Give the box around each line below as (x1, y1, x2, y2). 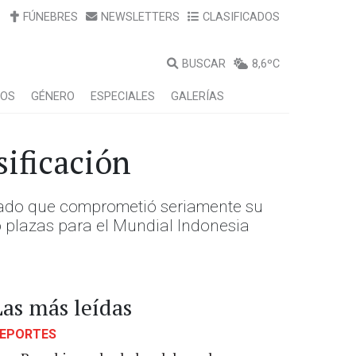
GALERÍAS (171, 90, 224, 103)
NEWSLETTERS (101, 10, 180, 24)
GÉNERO (31, 90, 75, 103)
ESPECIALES (91, 90, 155, 103)
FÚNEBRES (23, 10, 78, 24)
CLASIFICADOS (203, 10, 280, 24)
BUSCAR (182, 57, 226, 71)
